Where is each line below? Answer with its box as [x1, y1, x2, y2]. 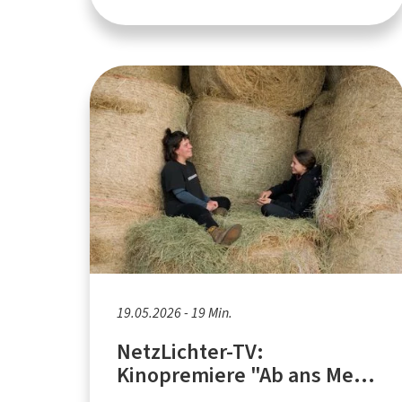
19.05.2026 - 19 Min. [117, 302, 232, 322]
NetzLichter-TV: [117, 336, 265, 366]
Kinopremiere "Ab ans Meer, [117, 360, 378, 389]
